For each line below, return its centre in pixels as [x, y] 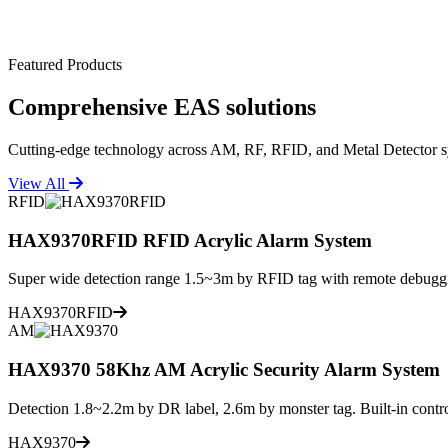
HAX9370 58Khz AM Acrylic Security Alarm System [224, 369]
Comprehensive [91, 106]
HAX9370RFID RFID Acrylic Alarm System [190, 240]
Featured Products [65, 65]
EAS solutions [245, 106]
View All [38, 183]
